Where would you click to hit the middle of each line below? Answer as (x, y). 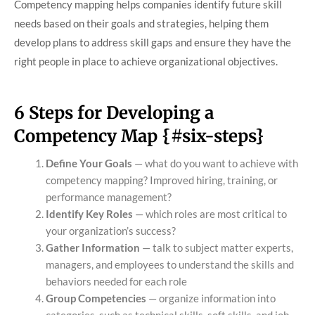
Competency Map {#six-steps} (139, 136)
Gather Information (93, 248)
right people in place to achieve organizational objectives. (146, 61)
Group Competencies (96, 298)
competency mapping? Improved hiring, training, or (162, 180)
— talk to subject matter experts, (217, 248)
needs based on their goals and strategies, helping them (141, 23)
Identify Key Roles (89, 214)
